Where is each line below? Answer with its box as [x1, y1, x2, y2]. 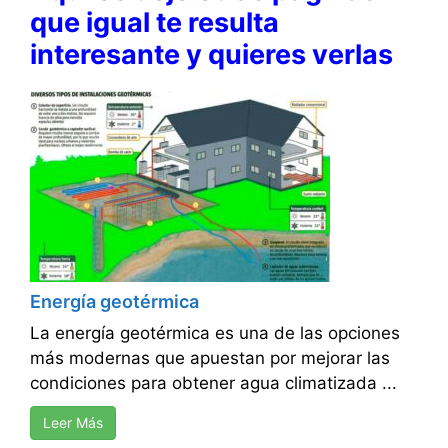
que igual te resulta [30, 6, 279, 40]
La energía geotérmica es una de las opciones [30, 323, 400, 344]
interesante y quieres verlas [30, 38, 393, 72]
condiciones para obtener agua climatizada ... [30, 373, 397, 394]
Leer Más [43, 414, 103, 432]
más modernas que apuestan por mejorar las [30, 348, 390, 369]
